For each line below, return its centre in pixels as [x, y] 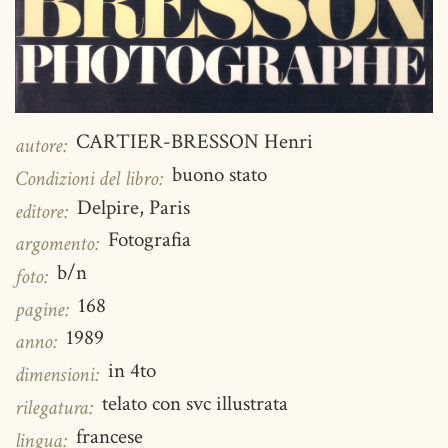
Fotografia [149, 240]
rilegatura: [57, 407]
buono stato [219, 174]
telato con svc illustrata [195, 403]
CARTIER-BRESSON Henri [194, 142]
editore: [44, 211]
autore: [44, 146]
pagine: [45, 309]
